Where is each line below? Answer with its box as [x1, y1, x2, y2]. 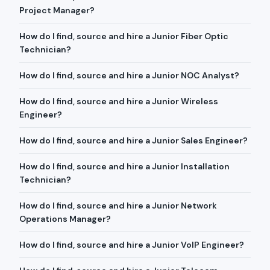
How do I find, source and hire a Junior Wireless [19, 96, 218, 107]
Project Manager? [19, 5, 95, 16]
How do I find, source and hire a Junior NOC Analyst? [19, 70, 239, 81]
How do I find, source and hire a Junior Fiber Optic [19, 31, 228, 42]
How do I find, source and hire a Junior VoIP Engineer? [19, 239, 244, 250]
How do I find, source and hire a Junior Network [19, 200, 217, 211]
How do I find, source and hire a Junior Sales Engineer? [19, 135, 248, 146]
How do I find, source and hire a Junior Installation [19, 161, 230, 172]
